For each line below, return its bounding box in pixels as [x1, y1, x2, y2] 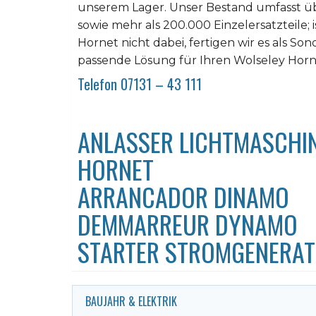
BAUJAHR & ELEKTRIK [85, 293, 177, 310]
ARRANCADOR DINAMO [78, 178, 289, 215]
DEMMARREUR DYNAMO [78, 205, 298, 243]
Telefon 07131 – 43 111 [78, 73, 202, 95]
